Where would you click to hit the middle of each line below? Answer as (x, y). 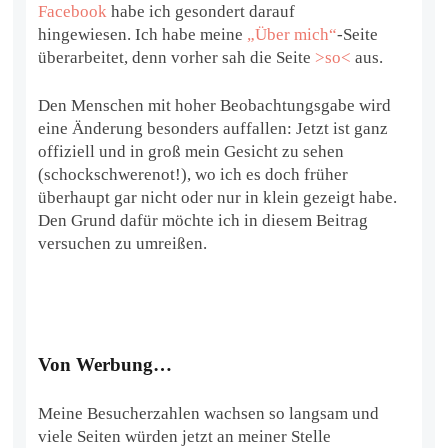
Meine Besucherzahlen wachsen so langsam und (209, 413)
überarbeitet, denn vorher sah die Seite (177, 57)
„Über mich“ (292, 34)
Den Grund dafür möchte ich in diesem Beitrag (203, 220)
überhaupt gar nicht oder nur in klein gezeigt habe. (218, 197)
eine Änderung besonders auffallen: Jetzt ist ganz (213, 128)
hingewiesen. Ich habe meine (143, 34)
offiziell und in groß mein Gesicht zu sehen (191, 151)
